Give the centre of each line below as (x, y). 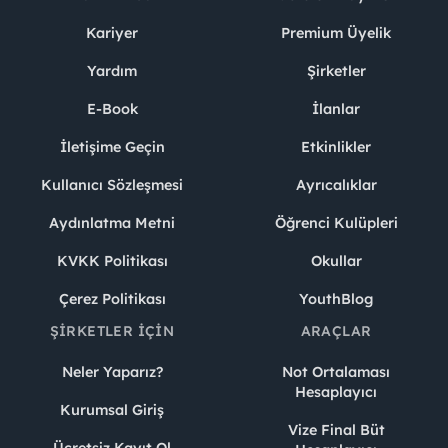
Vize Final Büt (336, 429)
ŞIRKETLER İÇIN (112, 330)
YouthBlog (336, 298)
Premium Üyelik (336, 32)
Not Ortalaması (336, 371)
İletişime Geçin (112, 146)
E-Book (112, 108)
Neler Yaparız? (112, 371)
